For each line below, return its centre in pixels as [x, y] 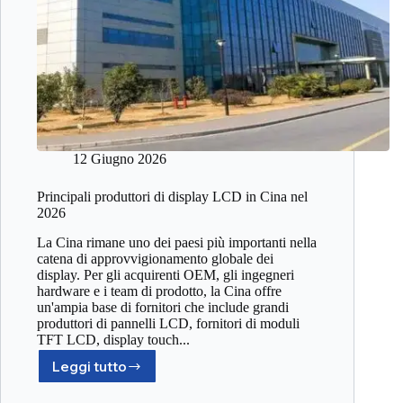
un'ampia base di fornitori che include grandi [163, 308]
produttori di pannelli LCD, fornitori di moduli [168, 324]
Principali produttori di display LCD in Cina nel [172, 197]
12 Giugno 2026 [120, 159]
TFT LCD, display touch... [113, 340]
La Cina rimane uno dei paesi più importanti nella [177, 243]
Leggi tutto [90, 366]
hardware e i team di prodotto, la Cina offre [159, 291]
